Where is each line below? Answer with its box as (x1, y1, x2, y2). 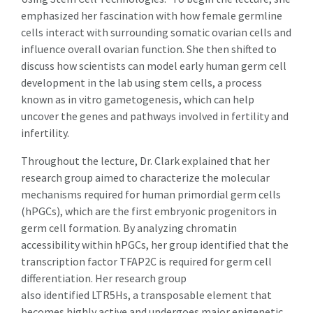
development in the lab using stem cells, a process (21, 75, 262, 89)
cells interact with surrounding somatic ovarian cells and (21, 24, 291, 39)
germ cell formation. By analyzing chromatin (21, 220, 237, 235)
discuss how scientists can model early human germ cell (21, 58, 286, 73)
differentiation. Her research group (21, 270, 187, 285)
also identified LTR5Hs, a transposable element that (21, 287, 272, 302)
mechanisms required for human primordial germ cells (21, 187, 281, 201)
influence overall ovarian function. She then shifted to (21, 41, 277, 56)
